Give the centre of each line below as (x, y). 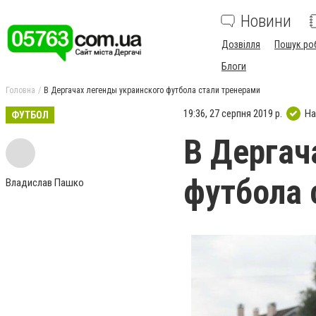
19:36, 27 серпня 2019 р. (233, 113)
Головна (20, 90)
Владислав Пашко (45, 183)
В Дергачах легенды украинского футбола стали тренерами (152, 90)
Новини (266, 21)
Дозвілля (241, 44)
